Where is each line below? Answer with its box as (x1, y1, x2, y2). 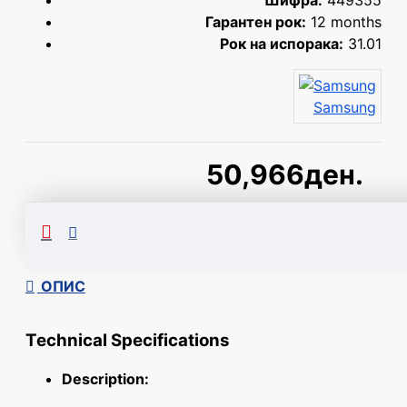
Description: (62, 370, 149, 389)
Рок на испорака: (220, 35, 343, 53)
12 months (311, 13, 382, 31)
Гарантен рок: (205, 13, 306, 31)
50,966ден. (206, 158, 363, 191)
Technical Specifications (25, 330, 230, 352)
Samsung (313, 98, 376, 116)
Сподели (174, 213, 238, 233)
